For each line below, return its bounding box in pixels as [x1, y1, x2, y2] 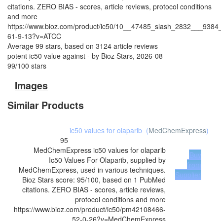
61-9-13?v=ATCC [7, 31, 61, 41]
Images [15, 78, 48, 92]
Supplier [175, 170, 201, 180]
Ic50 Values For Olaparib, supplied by [49, 155, 166, 165]
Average [7, 41, 36, 51]
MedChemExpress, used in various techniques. [19, 165, 166, 175]
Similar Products [7, 98, 84, 112]
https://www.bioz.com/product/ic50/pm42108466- [14, 204, 166, 214]
